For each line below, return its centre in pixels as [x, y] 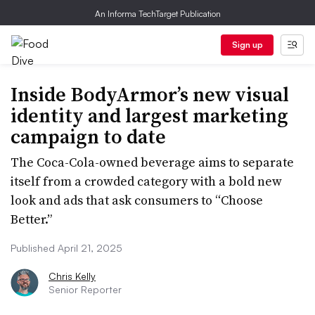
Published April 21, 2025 [66, 248]
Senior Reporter [85, 289]
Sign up [247, 45]
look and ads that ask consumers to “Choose [137, 200]
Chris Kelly [72, 276]
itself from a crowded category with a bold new [146, 181]
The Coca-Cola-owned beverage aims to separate [152, 162]
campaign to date [88, 136]
